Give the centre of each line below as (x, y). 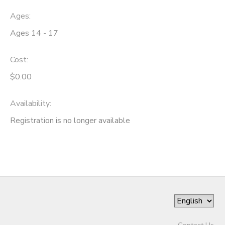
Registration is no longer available (70, 120)
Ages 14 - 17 (34, 33)
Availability (30, 103)
